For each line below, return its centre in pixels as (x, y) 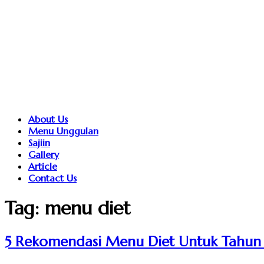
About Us (48, 119)
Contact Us (52, 178)
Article (43, 166)
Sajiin (39, 143)
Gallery (44, 154)
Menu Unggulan (63, 131)
